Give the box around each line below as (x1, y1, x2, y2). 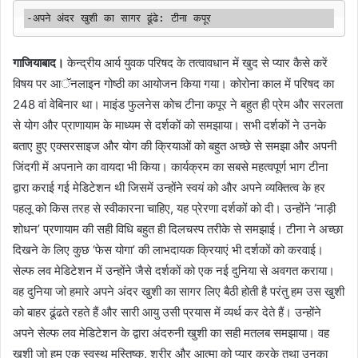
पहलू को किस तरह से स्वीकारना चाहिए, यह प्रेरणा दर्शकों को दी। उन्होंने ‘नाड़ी (13, 201, 336, 217)
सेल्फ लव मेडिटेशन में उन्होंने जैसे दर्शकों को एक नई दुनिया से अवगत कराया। (13, 263, 335, 279)
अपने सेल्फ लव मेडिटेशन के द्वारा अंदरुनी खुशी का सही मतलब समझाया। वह (13, 325, 329, 341)
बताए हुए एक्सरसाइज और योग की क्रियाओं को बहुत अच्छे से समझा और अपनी (13, 138, 336, 154)
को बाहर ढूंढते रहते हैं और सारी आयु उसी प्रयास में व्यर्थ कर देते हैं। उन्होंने (13, 304, 321, 320)
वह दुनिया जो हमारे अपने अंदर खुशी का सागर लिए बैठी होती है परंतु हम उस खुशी (13, 284, 344, 300)
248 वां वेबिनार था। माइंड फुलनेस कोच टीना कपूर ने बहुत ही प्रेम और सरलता (13, 97, 343, 113)
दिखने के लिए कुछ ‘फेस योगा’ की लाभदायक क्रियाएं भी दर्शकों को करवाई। (13, 242, 324, 258)
